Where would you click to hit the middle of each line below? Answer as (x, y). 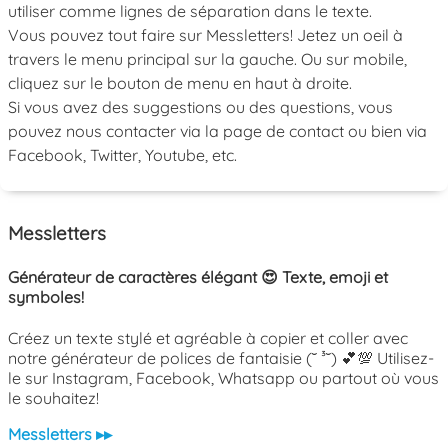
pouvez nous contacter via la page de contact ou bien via (217, 130)
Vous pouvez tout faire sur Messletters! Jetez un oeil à (205, 34)
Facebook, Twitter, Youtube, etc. (122, 154)
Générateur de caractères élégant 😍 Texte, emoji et (198, 276)
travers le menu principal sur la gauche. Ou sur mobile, (207, 58)
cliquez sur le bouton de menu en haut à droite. (180, 82)
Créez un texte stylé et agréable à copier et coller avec (208, 337)
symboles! (46, 296)
